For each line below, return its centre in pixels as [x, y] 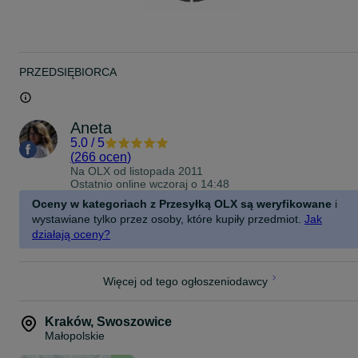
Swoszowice [134, 322]
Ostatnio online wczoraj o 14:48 [150, 184]
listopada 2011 [166, 171]
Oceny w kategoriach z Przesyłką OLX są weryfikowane [182, 204]
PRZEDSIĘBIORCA [68, 72]
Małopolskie [75, 336]
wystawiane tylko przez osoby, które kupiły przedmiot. [167, 219]
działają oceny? [71, 234]
